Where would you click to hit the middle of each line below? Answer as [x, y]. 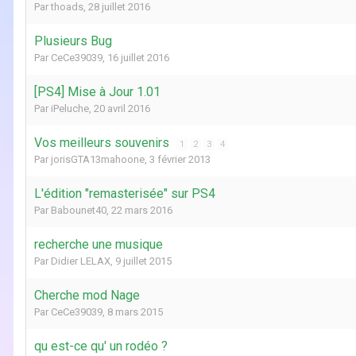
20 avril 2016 [122, 108]
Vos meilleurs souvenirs [103, 142]
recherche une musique [99, 244]
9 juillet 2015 [143, 261]
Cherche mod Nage [87, 295]
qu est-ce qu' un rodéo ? [101, 346]
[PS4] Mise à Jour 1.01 [97, 91]
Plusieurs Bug [73, 41]
